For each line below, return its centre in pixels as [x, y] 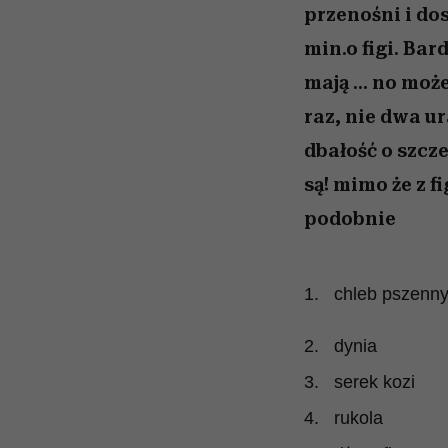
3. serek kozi [359, 381]
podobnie [349, 218]
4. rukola [343, 417]
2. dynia [340, 345]
